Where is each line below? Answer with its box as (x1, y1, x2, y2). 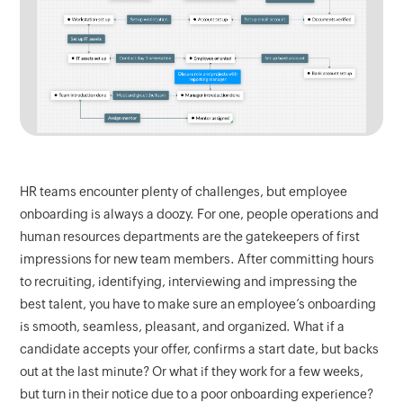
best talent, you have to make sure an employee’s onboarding (20, 297, 377, 312)
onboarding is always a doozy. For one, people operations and (20, 207, 380, 222)
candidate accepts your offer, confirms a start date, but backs (20, 342, 380, 357)
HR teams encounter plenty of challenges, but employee (20, 184, 348, 200)
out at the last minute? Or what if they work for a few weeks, (20, 364, 364, 380)
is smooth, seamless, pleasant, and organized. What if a (20, 319, 345, 335)
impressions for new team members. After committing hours (20, 252, 375, 267)
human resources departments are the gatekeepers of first (20, 229, 361, 245)
